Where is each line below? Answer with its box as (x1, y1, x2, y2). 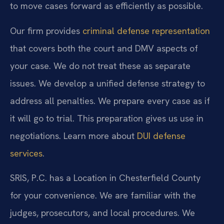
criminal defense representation (82, 24, 210, 36)
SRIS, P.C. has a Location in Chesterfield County (10, 172, 200, 184)
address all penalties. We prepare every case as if (10, 94, 210, 106)
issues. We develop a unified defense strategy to (10, 77, 205, 89)
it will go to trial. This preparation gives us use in (10, 112, 203, 124)
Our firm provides (10, 24, 82, 36)
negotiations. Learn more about (10, 129, 137, 141)
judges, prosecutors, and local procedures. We (10, 207, 195, 219)
